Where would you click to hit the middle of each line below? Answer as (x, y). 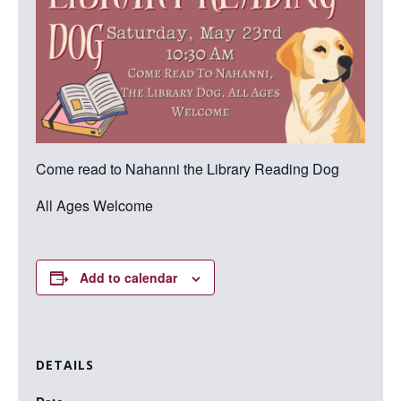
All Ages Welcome (94, 205)
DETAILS (65, 364)
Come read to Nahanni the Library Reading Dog (188, 168)
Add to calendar (128, 277)
